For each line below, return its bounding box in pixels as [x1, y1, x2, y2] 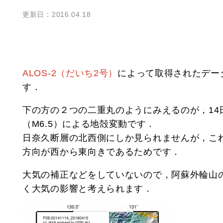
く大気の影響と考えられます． [22, 183, 153, 194]
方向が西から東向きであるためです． [22, 146, 181, 157]
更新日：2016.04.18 [22, 10, 91, 18]
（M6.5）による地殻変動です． [22, 118, 156, 129]
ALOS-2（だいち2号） [22, 68, 118, 78]
